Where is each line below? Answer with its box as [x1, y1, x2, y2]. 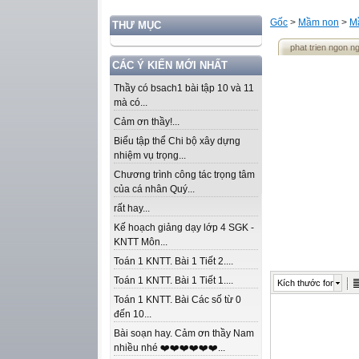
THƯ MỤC [112, 19, 161, 31]
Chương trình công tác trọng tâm [114, 169, 255, 180]
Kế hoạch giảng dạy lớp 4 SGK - [114, 222, 254, 233]
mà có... [114, 97, 147, 108]
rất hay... [114, 203, 150, 214]
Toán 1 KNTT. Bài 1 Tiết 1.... [114, 275, 233, 286]
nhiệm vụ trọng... [114, 150, 186, 161]
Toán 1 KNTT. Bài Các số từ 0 [114, 294, 241, 305]
